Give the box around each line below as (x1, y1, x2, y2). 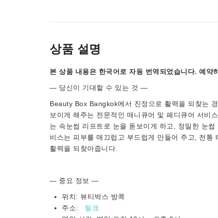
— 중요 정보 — (50, 177, 99, 184)
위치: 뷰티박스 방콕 (62, 193, 125, 200)
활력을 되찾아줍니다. (50, 145, 118, 152)
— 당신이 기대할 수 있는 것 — (50, 84, 147, 91)
